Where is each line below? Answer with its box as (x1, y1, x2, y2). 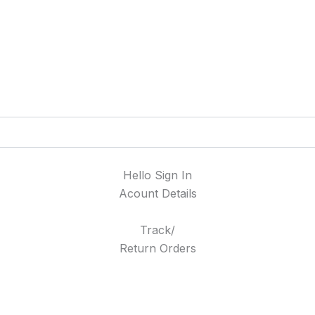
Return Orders (119, 241, 196, 256)
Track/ (140, 223, 175, 238)
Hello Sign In (123, 168, 192, 183)
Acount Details (118, 186, 197, 201)
